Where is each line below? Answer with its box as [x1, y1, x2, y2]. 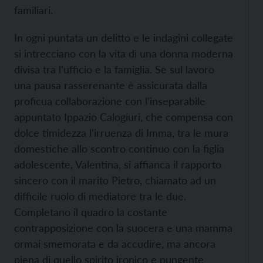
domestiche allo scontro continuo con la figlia [14, 142, 224, 155]
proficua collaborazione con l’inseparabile [14, 95, 205, 107]
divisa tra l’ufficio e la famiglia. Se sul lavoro [14, 63, 214, 76]
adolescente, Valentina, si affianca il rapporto [14, 158, 221, 171]
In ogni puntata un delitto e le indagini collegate [14, 31, 233, 44]
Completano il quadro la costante [14, 205, 167, 218]
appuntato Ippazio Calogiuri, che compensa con [14, 110, 233, 123]
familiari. [14, 4, 53, 16]
